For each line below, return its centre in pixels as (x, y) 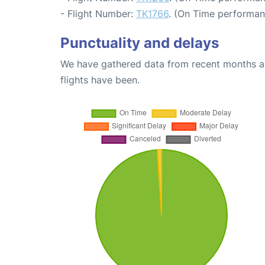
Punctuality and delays (140, 43)
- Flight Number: (98, 13)
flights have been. (100, 80)
